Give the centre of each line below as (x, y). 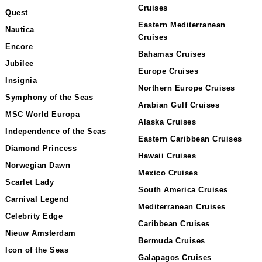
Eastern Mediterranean (182, 25)
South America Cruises (183, 190)
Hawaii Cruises (167, 156)
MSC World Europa (42, 114)
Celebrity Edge (34, 216)
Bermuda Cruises (172, 241)
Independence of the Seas (56, 131)
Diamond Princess (41, 148)
